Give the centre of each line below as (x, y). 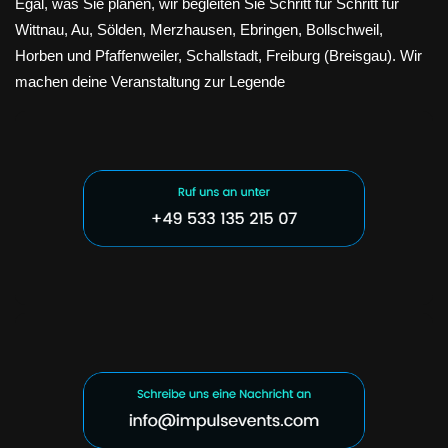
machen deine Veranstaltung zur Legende (150, 81)
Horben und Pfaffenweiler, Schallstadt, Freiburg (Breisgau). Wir (218, 55)
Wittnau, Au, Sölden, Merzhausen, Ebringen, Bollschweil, (199, 29)
